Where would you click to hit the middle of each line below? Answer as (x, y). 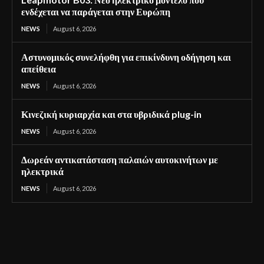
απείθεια (39, 68)
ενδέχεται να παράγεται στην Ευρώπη (96, 11)
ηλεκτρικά (42, 171)
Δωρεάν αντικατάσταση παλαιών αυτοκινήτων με (120, 159)
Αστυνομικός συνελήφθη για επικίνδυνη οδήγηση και (126, 57)
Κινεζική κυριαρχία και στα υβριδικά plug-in (111, 114)
